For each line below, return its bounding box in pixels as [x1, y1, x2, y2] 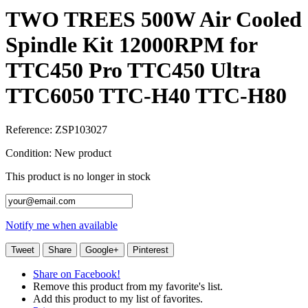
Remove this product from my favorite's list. [33, 280, 223, 292]
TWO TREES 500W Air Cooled [5, 7, 302, 32]
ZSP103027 [55, 123, 107, 135]
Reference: [5, 123, 55, 135]
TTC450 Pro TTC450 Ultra [5, 58, 261, 83]
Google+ [85, 244, 119, 255]
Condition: [5, 146, 54, 159]
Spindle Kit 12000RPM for [5, 32, 257, 58]
